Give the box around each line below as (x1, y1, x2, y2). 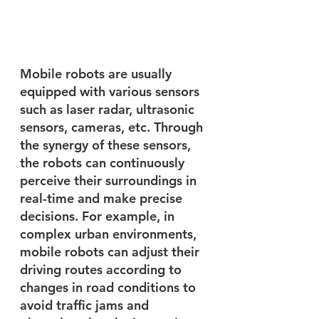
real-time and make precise (20, 189, 186, 206)
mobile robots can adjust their (20, 243, 203, 260)
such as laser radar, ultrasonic (20, 100, 198, 117)
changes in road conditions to (20, 278, 199, 296)
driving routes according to (20, 261, 185, 278)
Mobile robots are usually (20, 65, 175, 82)
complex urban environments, (20, 225, 200, 242)
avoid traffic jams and (20, 296, 152, 313)
